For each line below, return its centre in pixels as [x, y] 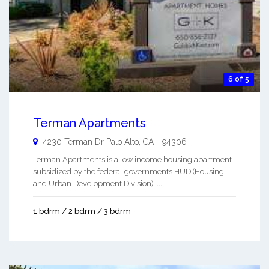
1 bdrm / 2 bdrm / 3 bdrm [82, 211]
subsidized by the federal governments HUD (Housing [128, 172]
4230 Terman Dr [73, 142]
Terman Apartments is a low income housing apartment [132, 160]
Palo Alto [122, 142]
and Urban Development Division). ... [98, 184]
